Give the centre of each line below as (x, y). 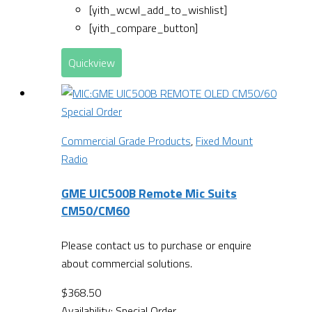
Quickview (92, 62)
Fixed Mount (224, 140)
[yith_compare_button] (143, 28)
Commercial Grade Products (126, 140)
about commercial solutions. (127, 263)
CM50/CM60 (95, 210)
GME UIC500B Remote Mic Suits (149, 193)
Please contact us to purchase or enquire (156, 245)
